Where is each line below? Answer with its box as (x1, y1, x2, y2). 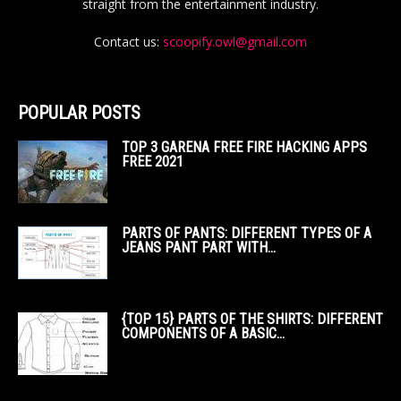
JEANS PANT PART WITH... (122, 239, 276, 257)
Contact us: (94, 33, 163, 51)
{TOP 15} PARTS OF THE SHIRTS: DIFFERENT (122, 311, 383, 328)
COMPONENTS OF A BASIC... (122, 325, 285, 343)
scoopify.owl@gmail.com (163, 33, 307, 51)
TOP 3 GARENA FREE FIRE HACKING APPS (122, 139, 367, 157)
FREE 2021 (122, 153, 183, 171)
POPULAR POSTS (18, 102, 141, 124)
